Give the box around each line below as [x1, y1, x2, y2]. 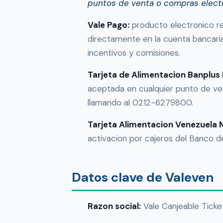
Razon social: [88, 201, 141, 212]
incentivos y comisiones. [88, 47, 180, 59]
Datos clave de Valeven [72, 169, 214, 186]
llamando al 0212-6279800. [88, 97, 193, 109]
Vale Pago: [88, 19, 129, 31]
